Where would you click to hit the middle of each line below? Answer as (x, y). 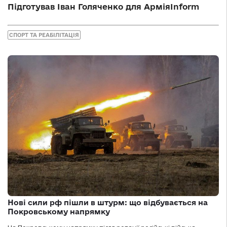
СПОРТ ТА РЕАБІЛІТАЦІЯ (44, 35)
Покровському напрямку (59, 211)
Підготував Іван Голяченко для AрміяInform (103, 7)
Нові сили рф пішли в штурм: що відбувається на (108, 202)
